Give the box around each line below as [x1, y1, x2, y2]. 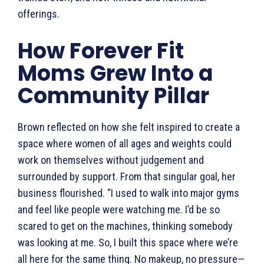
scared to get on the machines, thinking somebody [18, 219, 233, 232]
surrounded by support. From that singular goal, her [18, 170, 236, 183]
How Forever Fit [18, 35, 184, 66]
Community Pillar [18, 80, 212, 111]
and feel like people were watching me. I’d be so [18, 203, 220, 216]
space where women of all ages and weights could [18, 137, 232, 150]
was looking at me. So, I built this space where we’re [18, 236, 238, 249]
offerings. [18, 7, 63, 20]
